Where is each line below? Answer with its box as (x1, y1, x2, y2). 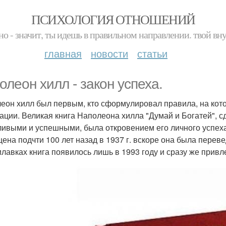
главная (44, 46, 82, 61)
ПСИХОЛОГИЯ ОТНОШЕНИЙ (31, 11, 195, 28)
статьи (137, 46, 167, 61)
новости (91, 46, 128, 61)
